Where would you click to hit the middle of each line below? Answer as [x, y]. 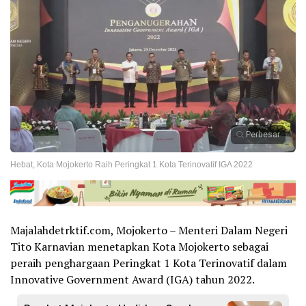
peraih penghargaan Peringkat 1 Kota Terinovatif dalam [149, 263]
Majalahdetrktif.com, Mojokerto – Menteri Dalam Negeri [149, 231]
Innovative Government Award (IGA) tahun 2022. [133, 280]
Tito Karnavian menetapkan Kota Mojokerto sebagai [139, 247]
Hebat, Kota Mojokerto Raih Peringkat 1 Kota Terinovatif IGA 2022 [131, 164]
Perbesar [263, 134]
